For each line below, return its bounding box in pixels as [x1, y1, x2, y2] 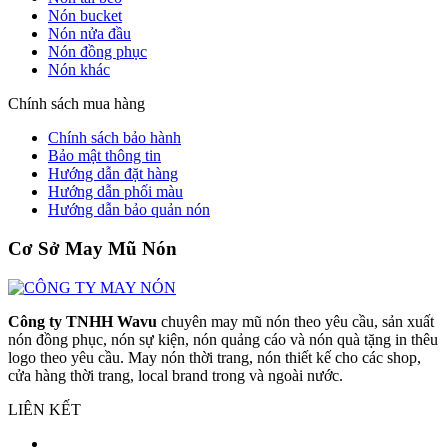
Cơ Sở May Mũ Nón [8, 237, 177, 259]
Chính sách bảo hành [48, 129, 181, 147]
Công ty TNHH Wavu [8, 312, 157, 330]
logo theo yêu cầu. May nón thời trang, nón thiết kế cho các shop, [8, 348, 421, 366]
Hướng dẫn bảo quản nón [48, 201, 210, 219]
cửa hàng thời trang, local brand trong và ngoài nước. [8, 366, 343, 384]
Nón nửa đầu [48, 25, 131, 43]
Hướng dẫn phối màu [48, 183, 183, 201]
